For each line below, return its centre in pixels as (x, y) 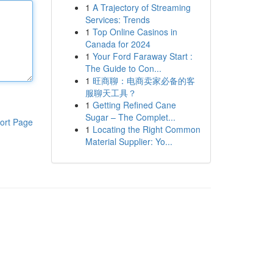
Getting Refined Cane (134, 105)
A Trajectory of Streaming (141, 7)
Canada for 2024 (118, 44)
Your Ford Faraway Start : (142, 56)
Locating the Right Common (146, 129)
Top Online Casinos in (135, 32)
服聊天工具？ (111, 93)
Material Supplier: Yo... (129, 141)
